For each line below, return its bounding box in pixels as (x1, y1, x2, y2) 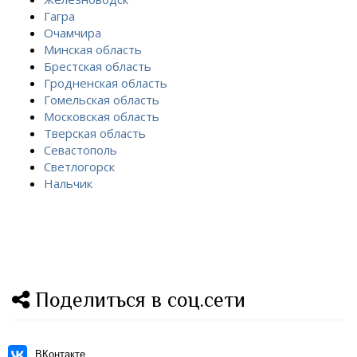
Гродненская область (44, 74, 167, 91)
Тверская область (44, 124, 146, 141)
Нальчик (44, 175, 92, 191)
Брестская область (44, 57, 151, 74)
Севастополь (44, 141, 117, 158)
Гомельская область (44, 91, 159, 108)
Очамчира (44, 24, 101, 41)
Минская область (44, 41, 142, 57)
